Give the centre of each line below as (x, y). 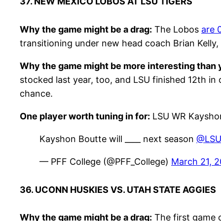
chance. (36, 93)
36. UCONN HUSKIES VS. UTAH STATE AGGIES (118, 189)
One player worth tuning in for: (85, 116)
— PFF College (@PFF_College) (105, 161)
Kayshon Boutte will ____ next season (118, 139)
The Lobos (177, 29)
